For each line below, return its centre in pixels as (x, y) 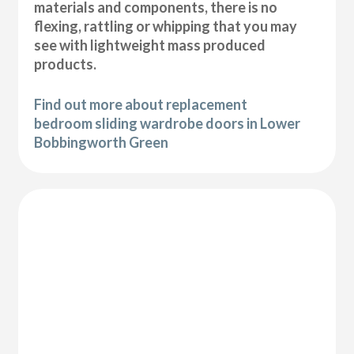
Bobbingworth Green (102, 142)
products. (66, 64)
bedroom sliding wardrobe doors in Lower (168, 123)
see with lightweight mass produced (150, 45)
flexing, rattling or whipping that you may (166, 26)
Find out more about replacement (141, 104)
